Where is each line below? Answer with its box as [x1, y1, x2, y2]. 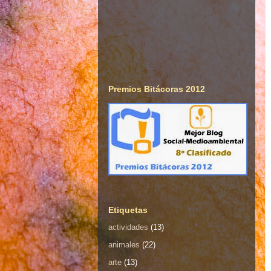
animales [108, 240, 140, 250]
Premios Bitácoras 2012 [108, 84, 205, 94]
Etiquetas [108, 204, 148, 215]
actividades [108, 223, 148, 232]
